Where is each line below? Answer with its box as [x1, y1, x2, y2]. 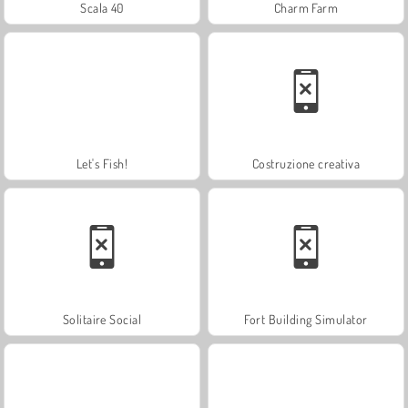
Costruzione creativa [251, 155, 361, 171]
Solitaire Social [62, 311, 142, 327]
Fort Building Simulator [244, 311, 368, 327]
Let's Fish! [76, 155, 128, 171]
